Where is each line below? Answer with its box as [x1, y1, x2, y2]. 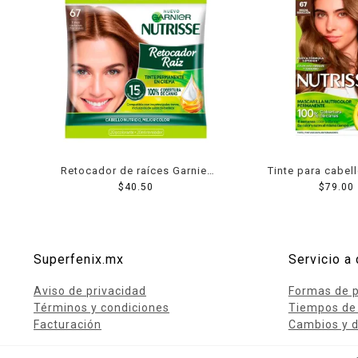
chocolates [105, 197, 166, 210]
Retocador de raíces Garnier [61, 164, 212, 177]
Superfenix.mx [34, 251, 124, 267]
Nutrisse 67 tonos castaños [62, 181, 210, 193]
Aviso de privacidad [34, 284, 146, 297]
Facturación [34, 317, 101, 331]
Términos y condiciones [34, 300, 169, 314]
